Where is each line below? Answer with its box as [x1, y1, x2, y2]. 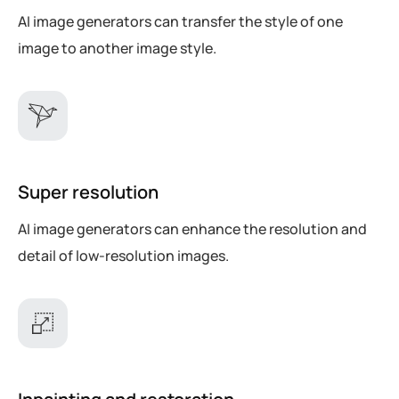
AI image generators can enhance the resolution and [18, 218, 367, 239]
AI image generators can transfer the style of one [18, 11, 343, 31]
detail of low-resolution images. [18, 245, 229, 265]
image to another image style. [18, 37, 216, 58]
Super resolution [18, 179, 159, 204]
